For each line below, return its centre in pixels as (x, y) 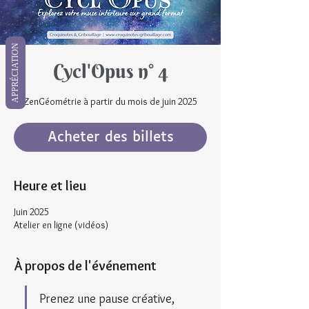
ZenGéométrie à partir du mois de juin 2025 (110, 102)
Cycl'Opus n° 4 (110, 71)
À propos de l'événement (85, 266)
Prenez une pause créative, (108, 299)
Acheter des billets (110, 138)
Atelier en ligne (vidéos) (61, 225)
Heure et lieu (50, 186)
